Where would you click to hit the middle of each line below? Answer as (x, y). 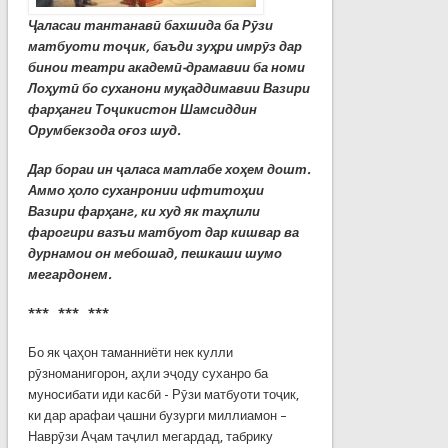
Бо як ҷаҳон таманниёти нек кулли (130, 352)
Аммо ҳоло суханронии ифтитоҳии (145, 190)
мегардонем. (69, 274)
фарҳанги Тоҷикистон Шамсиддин (142, 109)
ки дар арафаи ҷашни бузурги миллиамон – (157, 415)
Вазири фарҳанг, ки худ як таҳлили (143, 211)
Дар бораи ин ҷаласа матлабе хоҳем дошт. (169, 169)
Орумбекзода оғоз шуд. (104, 130)
